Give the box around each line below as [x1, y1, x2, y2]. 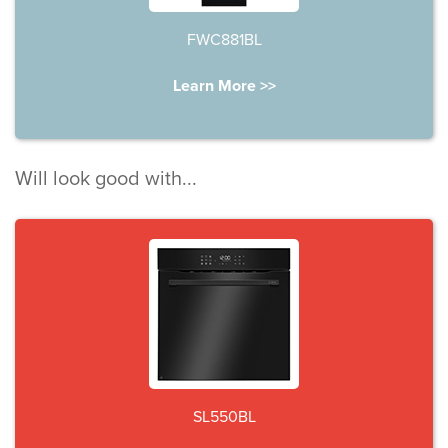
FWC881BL [186, 30, 262, 50]
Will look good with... [15, 167, 197, 191]
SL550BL [192, 407, 256, 427]
